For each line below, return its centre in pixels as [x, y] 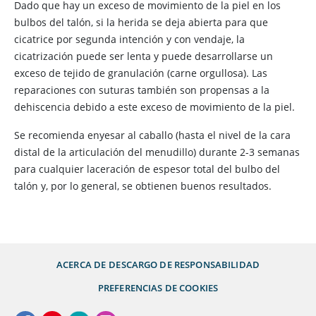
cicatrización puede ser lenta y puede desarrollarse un [144, 56]
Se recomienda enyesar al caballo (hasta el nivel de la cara [152, 135]
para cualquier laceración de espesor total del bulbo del [147, 169]
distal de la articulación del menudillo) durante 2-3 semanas [157, 152]
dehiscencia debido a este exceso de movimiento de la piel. [154, 107]
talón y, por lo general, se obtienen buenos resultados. [143, 186]
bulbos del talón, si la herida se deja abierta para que [141, 22]
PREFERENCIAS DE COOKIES [158, 288]
